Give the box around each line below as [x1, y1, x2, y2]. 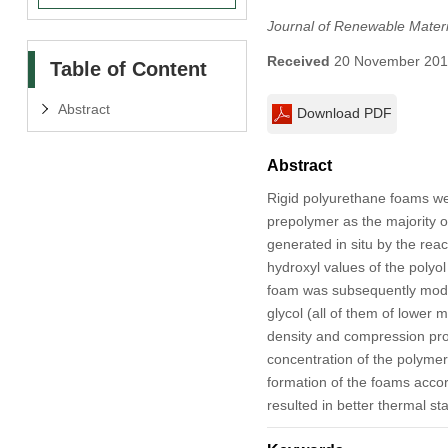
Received [266, 52, 330, 69]
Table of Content [49, 57, 207, 80]
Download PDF [296, 104, 392, 121]
